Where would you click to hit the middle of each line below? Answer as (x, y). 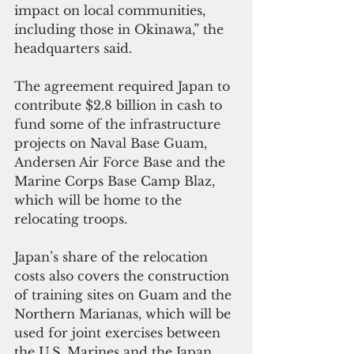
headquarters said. (73, 49)
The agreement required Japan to (124, 87)
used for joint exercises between (119, 333)
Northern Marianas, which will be (124, 314)
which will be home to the (100, 200)
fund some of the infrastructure (119, 124)
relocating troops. (71, 219)
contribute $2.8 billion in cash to (120, 105)
